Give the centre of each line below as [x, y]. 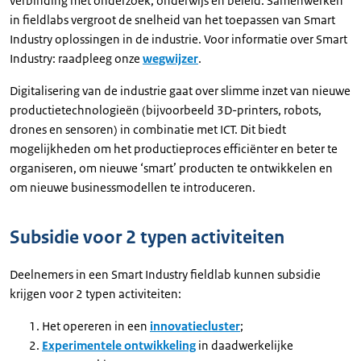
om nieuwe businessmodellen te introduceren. [133, 187]
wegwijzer [170, 58]
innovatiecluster [195, 326]
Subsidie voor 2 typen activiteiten [147, 237]
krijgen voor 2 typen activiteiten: [95, 294]
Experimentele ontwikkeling [119, 345]
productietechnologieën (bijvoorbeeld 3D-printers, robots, [166, 110]
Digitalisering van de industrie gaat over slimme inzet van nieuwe [180, 91]
